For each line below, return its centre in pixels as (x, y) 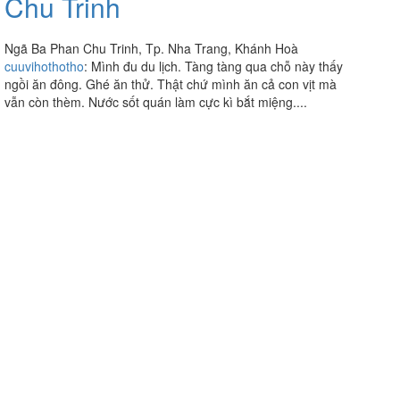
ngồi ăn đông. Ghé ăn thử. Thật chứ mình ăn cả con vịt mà (171, 83)
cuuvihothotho (44, 66)
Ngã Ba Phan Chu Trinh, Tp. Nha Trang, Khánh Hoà (151, 48)
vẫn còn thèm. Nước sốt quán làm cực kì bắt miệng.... (156, 101)
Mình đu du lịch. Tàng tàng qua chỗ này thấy (217, 66)
